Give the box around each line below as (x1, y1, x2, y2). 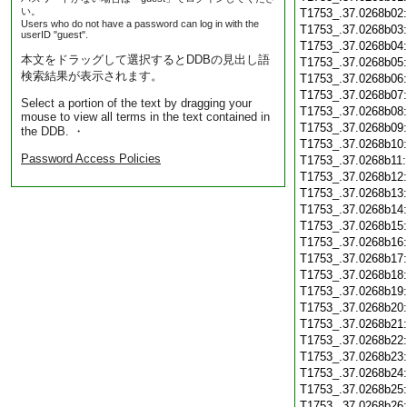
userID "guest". (21, 29, 88, 40)
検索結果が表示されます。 (21, 69, 163, 83)
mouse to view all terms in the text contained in (21, 110, 270, 124)
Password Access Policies (21, 152, 161, 165)
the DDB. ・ (21, 124, 84, 138)
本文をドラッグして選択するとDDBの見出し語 (21, 53, 270, 66)
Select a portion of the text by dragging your (21, 96, 252, 110)
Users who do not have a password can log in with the (21, 18, 259, 29)
